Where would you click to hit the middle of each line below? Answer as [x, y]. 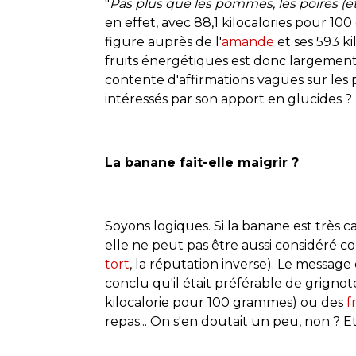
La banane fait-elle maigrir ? [202, 162]
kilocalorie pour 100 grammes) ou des [226, 302]
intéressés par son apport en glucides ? [228, 99]
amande [250, 41]
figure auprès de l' [163, 41]
